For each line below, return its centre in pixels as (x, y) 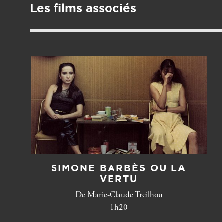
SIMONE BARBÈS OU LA (119, 168)
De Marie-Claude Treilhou (119, 196)
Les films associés (83, 8)
